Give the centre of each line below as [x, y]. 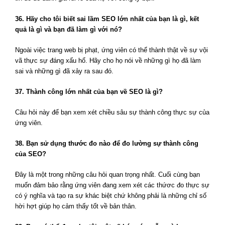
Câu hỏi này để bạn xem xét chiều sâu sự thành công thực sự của [112, 113]
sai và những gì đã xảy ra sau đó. [64, 71]
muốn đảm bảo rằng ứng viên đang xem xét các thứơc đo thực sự [112, 185]
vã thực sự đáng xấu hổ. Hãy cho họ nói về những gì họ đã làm [108, 61]
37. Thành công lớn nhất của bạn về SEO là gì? [89, 92]
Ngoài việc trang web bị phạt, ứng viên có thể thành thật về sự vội [111, 50]
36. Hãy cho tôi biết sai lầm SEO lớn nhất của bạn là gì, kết [107, 19]
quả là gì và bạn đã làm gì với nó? [69, 30]
